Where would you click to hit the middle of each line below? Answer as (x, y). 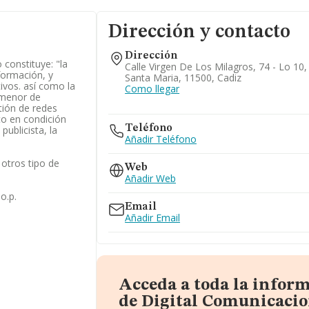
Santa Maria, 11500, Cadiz (183, 78)
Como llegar (152, 89)
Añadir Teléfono (161, 139)
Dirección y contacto (200, 32)
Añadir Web (151, 178)
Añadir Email (153, 218)
